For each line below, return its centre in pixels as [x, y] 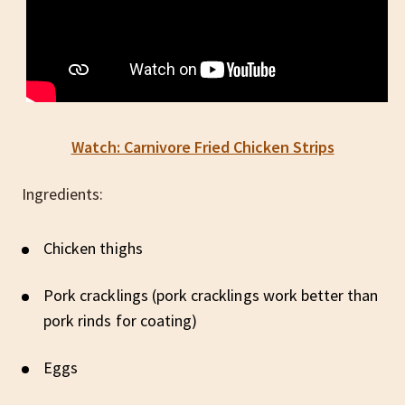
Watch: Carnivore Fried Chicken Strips [202, 146]
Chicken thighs [93, 248]
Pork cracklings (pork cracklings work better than [211, 295]
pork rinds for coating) [121, 320]
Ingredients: [62, 193]
